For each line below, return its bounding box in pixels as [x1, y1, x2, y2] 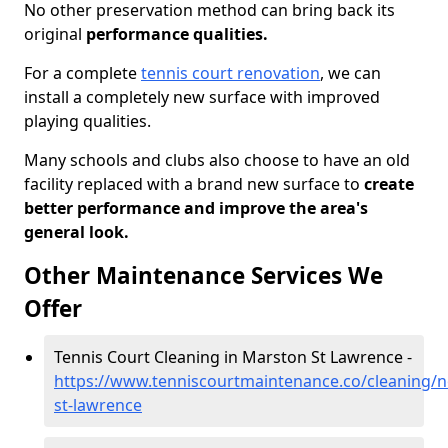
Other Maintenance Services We [24, 260, 383, 291]
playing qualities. [24, 110, 151, 132]
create [360, 173, 414, 195]
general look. [24, 221, 129, 243]
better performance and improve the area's [24, 197, 368, 219]
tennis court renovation [141, 62, 320, 84]
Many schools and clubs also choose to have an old [24, 149, 410, 171]
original [24, 23, 86, 45]
